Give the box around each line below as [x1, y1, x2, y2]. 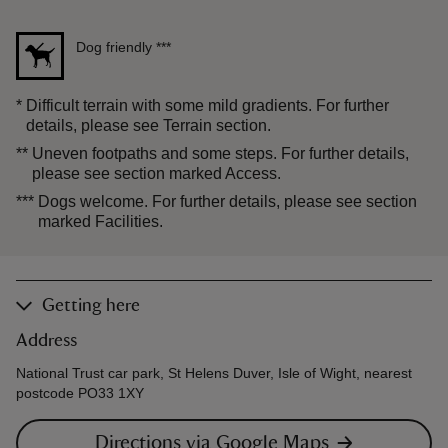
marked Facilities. [38, 212, 163, 230]
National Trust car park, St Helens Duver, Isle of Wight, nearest [16, 364, 412, 381]
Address [16, 331, 77, 350]
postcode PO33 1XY [16, 384, 144, 401]
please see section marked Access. [32, 164, 281, 182]
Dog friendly [76, 39, 152, 56]
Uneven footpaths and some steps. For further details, [32, 144, 409, 162]
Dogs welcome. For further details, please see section [38, 192, 417, 210]
